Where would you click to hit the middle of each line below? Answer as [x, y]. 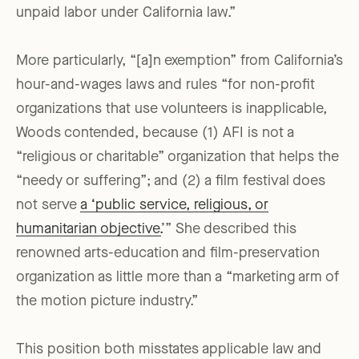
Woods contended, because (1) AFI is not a [155, 133]
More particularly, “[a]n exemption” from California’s [179, 61]
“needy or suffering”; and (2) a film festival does [171, 182]
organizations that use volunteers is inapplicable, [171, 109]
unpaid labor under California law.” [126, 13]
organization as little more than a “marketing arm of [177, 278]
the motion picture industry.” [107, 302]
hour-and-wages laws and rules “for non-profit [165, 85]
